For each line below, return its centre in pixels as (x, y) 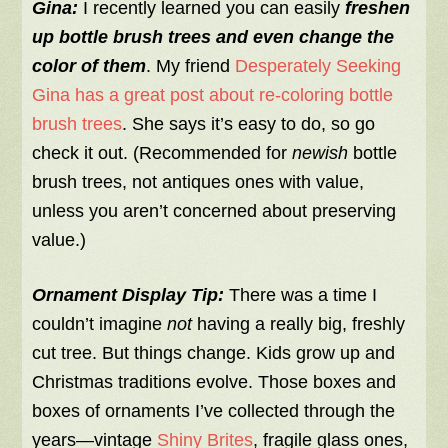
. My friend (191, 66)
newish (320, 153)
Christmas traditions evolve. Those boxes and (214, 382)
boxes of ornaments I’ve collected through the (214, 411)
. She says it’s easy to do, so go (249, 124)
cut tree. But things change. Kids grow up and (214, 353)
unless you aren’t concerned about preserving (214, 211)
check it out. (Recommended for (162, 153)
